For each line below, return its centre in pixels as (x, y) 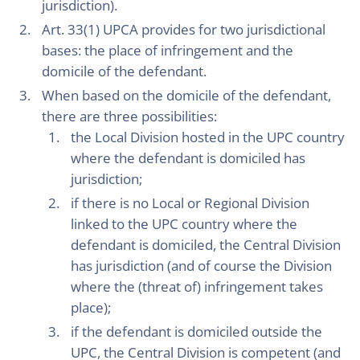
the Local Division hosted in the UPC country (208, 137)
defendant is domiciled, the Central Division (206, 245)
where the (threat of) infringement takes (197, 286)
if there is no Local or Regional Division (190, 203)
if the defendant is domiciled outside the (196, 331)
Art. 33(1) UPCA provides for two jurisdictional (184, 29)
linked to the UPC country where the (184, 224)
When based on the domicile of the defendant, (186, 95)
